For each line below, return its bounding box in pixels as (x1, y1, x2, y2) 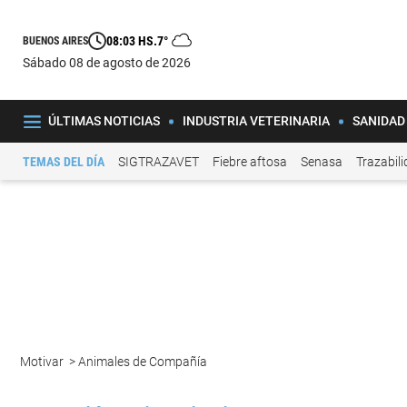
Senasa (301, 154, 342, 169)
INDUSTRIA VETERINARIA (182, 114, 330, 128)
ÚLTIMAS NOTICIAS (47, 114, 160, 128)
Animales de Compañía (78, 354, 210, 370)
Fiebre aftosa (213, 154, 287, 169)
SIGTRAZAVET (118, 154, 199, 169)
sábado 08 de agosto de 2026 (30, 55, 191, 70)
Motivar (20, 354, 66, 370)
